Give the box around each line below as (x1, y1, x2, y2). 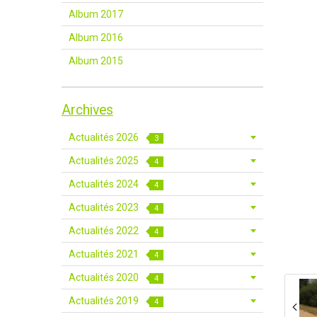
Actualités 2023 (69, 202, 141, 213)
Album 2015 (69, 55, 123, 67)
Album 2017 (69, 8, 123, 20)
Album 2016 (69, 32, 123, 43)
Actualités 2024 (69, 178, 141, 190)
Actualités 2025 (69, 155, 141, 166)
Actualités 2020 (69, 272, 141, 283)
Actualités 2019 (69, 295, 141, 306)
